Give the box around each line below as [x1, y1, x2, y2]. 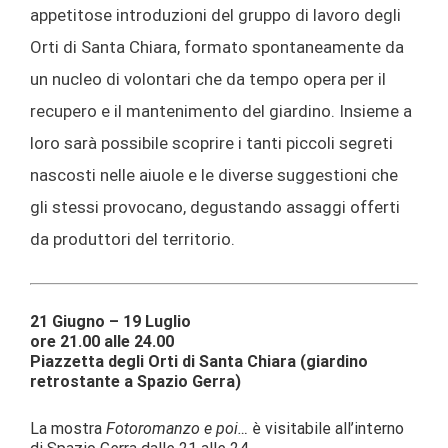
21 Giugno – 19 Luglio [30, 312, 191, 332]
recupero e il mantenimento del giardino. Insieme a [30, 100, 412, 121]
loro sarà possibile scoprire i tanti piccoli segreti [30, 132, 393, 153]
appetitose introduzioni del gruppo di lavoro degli [30, 4, 401, 25]
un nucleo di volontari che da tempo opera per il [30, 68, 386, 89]
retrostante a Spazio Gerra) [30, 372, 241, 392]
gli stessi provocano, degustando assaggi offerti [30, 196, 400, 217]
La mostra [30, 418, 106, 438]
